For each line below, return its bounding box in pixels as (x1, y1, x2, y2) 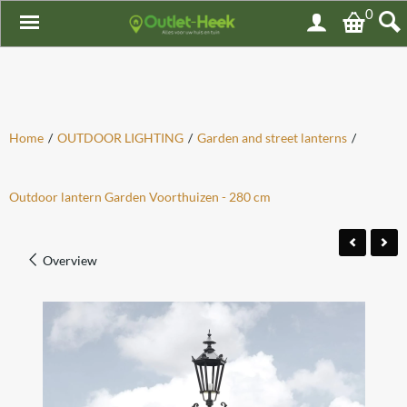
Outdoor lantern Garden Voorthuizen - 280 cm (9, 189, 271, 204)
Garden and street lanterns (197, 130, 347, 145)
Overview (40, 253, 97, 268)
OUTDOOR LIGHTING (57, 130, 184, 145)
